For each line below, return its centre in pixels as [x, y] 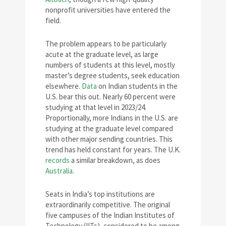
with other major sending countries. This [109, 139]
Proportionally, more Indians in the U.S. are [112, 118]
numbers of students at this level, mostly [110, 65]
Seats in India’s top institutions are [100, 194]
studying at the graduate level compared [109, 129]
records [58, 160]
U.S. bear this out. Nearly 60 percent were [110, 97]
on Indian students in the [137, 86]
